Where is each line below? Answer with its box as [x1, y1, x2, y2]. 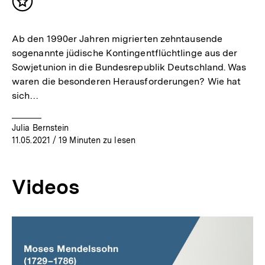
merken [22, 12, 60, 25]
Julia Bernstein [12, 122, 69, 132]
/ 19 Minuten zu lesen [50, 135, 135, 145]
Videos [12, 174, 80, 199]
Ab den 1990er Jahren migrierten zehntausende [12, 33, 222, 44]
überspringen [12, 227, 81, 240]
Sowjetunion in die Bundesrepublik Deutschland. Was [12, 61, 247, 73]
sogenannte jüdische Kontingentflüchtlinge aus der [12, 47, 238, 59]
